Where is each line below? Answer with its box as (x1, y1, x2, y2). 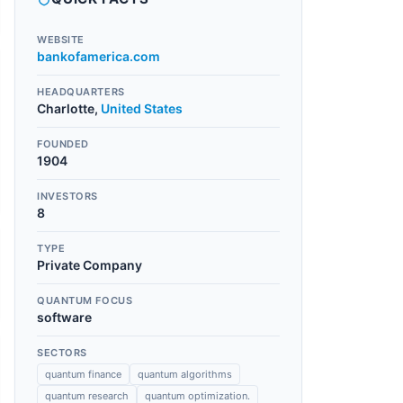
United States (101, 101, 183, 116)
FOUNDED (37, 138, 89, 150)
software (37, 309, 92, 325)
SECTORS (37, 346, 87, 359)
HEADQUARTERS (37, 85, 125, 98)
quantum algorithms (138, 368, 232, 381)
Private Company (37, 257, 142, 273)
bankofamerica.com (37, 49, 160, 64)
